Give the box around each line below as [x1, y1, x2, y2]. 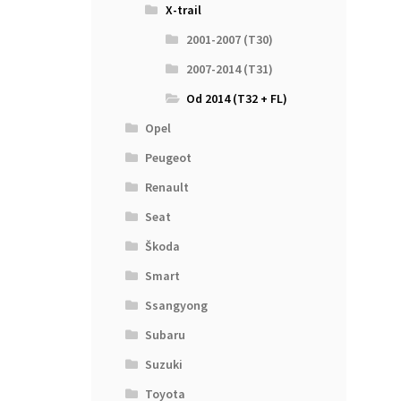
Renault [145, 179, 190, 196]
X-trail [165, 2, 201, 19]
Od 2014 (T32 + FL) [185, 90, 287, 107]
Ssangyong [145, 297, 209, 314]
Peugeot [145, 149, 192, 166]
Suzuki [145, 356, 183, 373]
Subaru [145, 327, 186, 344]
